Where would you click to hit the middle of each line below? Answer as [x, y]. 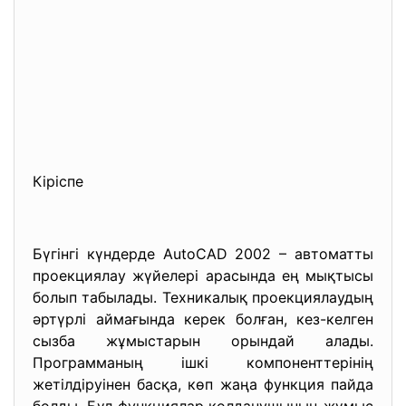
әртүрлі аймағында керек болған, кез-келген [203, 319]
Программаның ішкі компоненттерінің [203, 362]
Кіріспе [58, 181]
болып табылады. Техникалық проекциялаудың [203, 297]
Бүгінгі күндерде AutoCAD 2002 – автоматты [203, 254]
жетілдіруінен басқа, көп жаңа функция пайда [203, 384]
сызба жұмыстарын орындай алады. [203, 341]
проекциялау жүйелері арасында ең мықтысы [203, 275]
